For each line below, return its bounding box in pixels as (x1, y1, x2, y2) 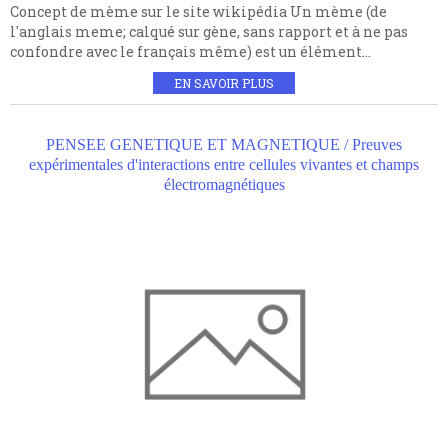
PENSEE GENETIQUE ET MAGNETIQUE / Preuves (46, 135, 402, 153)
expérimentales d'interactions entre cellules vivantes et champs (29, 155, 419, 173)
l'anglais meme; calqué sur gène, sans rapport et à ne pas (10, 21, 408, 41)
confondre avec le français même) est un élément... (10, 41, 371, 61)
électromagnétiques (163, 175, 285, 193)
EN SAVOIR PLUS (174, 74, 274, 91)
